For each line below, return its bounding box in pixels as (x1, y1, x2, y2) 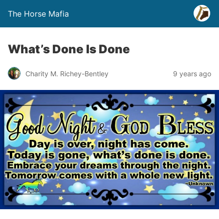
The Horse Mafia (8, 9, 69, 19)
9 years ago (173, 69, 211, 78)
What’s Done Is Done (8, 42, 130, 56)
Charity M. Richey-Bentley (25, 69, 109, 78)
